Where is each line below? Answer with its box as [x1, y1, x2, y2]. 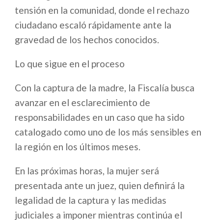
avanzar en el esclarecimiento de [15, 97, 150, 109]
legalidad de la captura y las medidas [15, 194, 166, 206]
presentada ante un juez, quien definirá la [15, 180, 185, 192]
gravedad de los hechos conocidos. [15, 34, 159, 46]
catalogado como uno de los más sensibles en [15, 126, 201, 138]
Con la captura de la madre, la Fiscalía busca [15, 82, 194, 94]
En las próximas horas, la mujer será [15, 165, 159, 177]
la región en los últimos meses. [15, 141, 140, 153]
